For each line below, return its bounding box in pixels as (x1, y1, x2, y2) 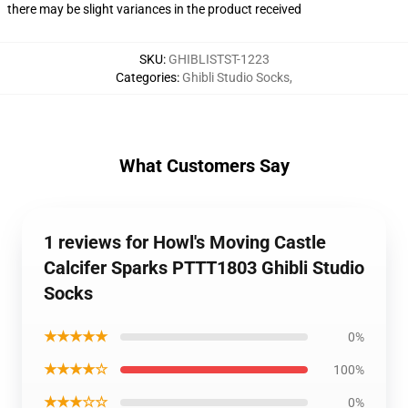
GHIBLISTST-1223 (168, 52, 270, 66)
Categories (116, 70, 177, 85)
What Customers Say (118, 155, 290, 177)
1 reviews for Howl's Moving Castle (44, 231, 326, 253)
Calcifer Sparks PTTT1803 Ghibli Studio (44, 257, 364, 279)
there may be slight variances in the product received (7, 2, 301, 16)
